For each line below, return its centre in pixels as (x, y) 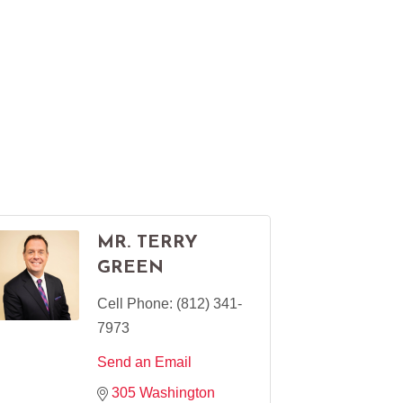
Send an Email (144, 362)
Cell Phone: (135, 303)
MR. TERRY (148, 242)
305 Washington (163, 392)
